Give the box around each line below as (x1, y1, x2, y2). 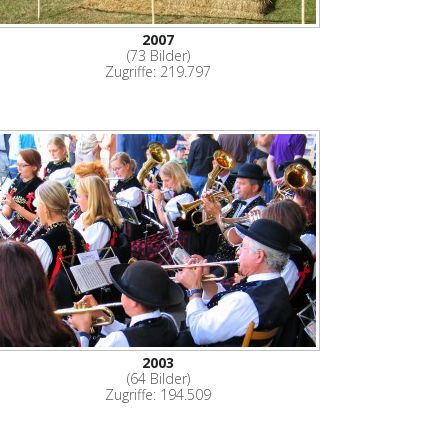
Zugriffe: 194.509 (105, 384, 212, 404)
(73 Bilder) (126, 46, 190, 66)
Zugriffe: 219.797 (105, 62, 212, 82)
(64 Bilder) (126, 368, 190, 388)
